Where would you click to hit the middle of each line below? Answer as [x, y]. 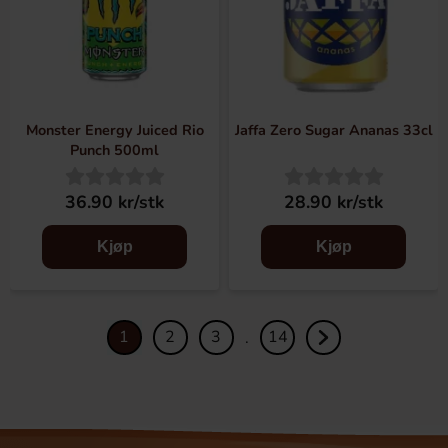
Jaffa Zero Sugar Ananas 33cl [333, 130]
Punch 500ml [114, 150]
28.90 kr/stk [333, 202]
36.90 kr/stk [114, 202]
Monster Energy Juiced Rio [114, 130]
